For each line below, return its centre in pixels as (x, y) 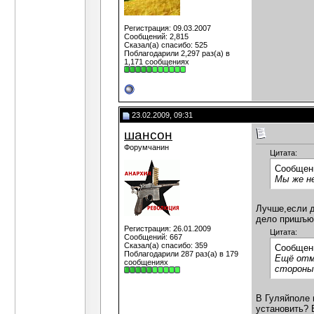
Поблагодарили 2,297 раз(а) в (177, 53)
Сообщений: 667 (153, 237)
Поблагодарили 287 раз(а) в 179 (181, 254)
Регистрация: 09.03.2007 (168, 28)
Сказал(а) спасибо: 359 (166, 245)
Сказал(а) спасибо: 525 (166, 45)
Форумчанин (146, 147)
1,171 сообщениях (157, 62)
